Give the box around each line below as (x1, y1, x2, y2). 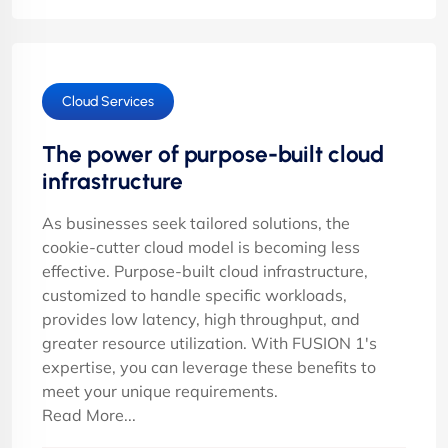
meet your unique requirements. (42, 380, 278, 401)
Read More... (42, 404, 136, 425)
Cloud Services (62, 92, 154, 110)
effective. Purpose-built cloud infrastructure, (42, 260, 368, 281)
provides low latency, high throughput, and (42, 308, 360, 329)
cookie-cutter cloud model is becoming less (42, 236, 360, 257)
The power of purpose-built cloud (42, 139, 384, 168)
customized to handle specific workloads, (42, 284, 347, 305)
